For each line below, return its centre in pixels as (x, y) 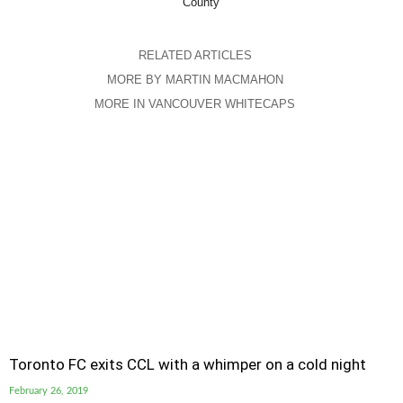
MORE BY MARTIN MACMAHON (195, 80)
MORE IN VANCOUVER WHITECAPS (195, 104)
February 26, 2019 (49, 391)
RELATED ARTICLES (195, 55)
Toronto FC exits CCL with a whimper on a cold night (188, 364)
